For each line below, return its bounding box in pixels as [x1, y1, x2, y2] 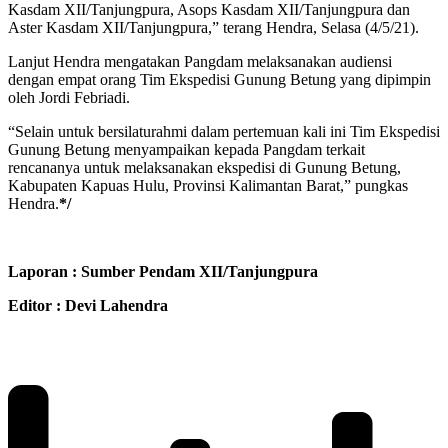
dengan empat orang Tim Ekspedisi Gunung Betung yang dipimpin [8, 71, 431, 89]
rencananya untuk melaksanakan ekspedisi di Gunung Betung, [8, 159, 401, 177]
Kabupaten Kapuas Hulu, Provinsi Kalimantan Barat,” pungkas [8, 177, 408, 195]
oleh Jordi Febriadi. [8, 89, 130, 107]
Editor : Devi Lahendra [8, 297, 168, 315]
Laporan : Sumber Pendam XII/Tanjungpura [8, 263, 318, 281]
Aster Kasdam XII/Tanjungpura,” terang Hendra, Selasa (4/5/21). [8, 19, 419, 37]
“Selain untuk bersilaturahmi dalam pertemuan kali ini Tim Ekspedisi [8, 123, 440, 141]
